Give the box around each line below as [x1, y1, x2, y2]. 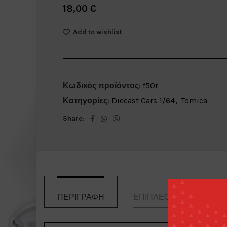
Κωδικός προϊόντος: [62, 80, 143, 90]
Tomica [180, 95, 207, 105]
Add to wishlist [72, 28, 122, 37]
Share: [62, 113, 85, 123]
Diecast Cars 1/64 [111, 95, 175, 105]
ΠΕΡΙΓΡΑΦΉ [57, 192, 104, 202]
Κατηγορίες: [62, 95, 109, 105]
